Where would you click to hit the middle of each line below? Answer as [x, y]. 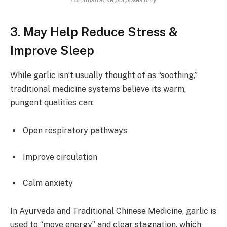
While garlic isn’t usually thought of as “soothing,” [104, 75]
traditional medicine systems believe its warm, [98, 89]
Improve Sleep [52, 50]
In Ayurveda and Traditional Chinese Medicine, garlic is [113, 211]
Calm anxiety [48, 183]
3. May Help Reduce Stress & [94, 32]
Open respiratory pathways [75, 131]
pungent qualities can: [52, 102]
